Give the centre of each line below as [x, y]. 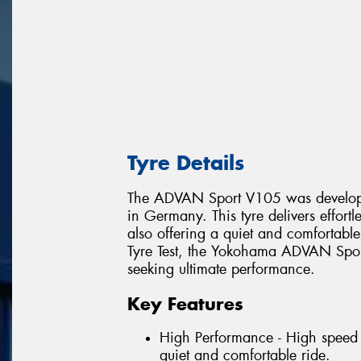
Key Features [185, 303]
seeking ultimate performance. [221, 270]
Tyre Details [186, 162]
